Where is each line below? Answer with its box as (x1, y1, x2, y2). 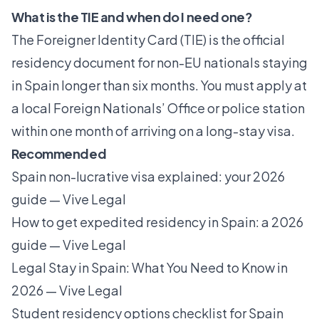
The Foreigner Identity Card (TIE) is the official (11, 31, 285, 48)
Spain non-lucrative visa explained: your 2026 (11, 168, 285, 185)
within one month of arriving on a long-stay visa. (11, 122, 295, 140)
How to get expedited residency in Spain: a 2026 (11, 214, 303, 231)
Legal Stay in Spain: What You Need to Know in (11, 259, 288, 276)
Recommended (11, 145, 107, 162)
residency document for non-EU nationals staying (11, 54, 308, 71)
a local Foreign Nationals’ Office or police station (11, 100, 305, 117)
